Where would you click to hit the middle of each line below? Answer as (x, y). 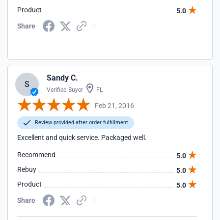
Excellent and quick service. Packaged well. (82, 137)
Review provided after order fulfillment (81, 123)
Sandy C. (62, 78)
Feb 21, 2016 (114, 105)
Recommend (36, 155)
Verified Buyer (65, 90)
